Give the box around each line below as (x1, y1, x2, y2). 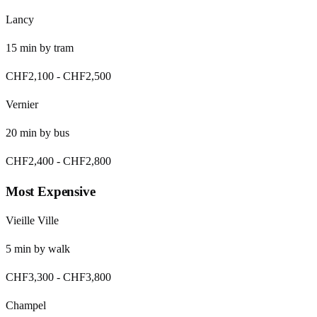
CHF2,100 (6, 70, 54, 82)
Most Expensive (6, 183, 96, 199)
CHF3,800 (63, 271, 111, 284)
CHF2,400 (6, 155, 54, 167)
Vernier (6, 98, 38, 110)
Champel (6, 299, 46, 312)
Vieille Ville (6, 214, 59, 227)
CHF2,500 (63, 70, 111, 82)
